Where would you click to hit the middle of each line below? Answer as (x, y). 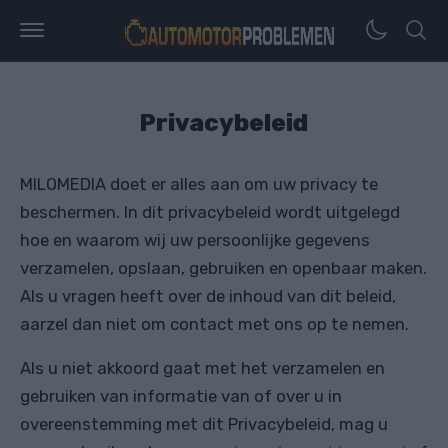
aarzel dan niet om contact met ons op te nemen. (214, 324)
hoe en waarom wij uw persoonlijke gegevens (195, 240)
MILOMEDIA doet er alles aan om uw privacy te (199, 184)
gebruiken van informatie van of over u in (181, 396)
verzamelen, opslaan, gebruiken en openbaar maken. (223, 268)
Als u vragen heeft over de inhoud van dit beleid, (208, 296)
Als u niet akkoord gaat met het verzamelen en (202, 368)
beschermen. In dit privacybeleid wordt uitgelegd (210, 212)
